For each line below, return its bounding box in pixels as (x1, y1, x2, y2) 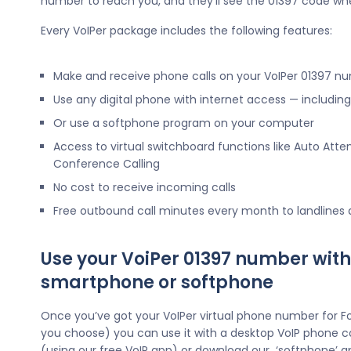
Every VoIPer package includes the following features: (41, 23, 332, 38)
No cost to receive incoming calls (53, 179, 236, 195)
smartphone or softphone (41, 270, 273, 295)
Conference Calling (53, 156, 160, 172)
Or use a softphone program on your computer (53, 115, 314, 131)
